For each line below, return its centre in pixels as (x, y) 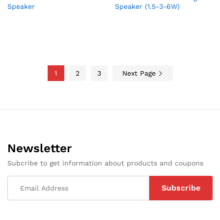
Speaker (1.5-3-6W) (147, 7)
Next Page (140, 73)
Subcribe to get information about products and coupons (105, 163)
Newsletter (40, 149)
